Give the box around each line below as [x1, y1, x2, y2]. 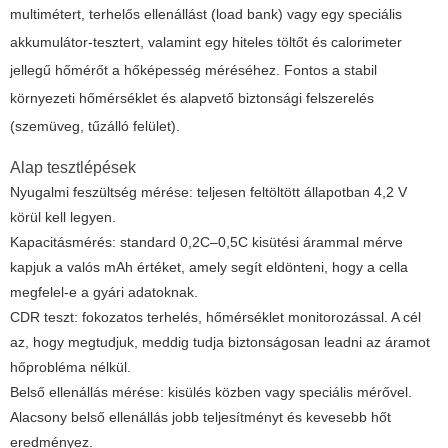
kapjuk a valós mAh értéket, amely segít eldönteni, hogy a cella [10, 259, 408, 276]
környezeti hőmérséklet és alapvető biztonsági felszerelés [10, 90, 374, 107]
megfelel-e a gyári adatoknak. [10, 284, 198, 301]
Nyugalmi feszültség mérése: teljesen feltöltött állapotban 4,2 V [10, 184, 407, 201]
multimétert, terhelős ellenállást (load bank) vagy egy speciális [10, 6, 402, 23]
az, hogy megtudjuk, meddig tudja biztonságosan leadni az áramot [10, 334, 430, 351]
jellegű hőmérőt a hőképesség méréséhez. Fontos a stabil [10, 62, 377, 79]
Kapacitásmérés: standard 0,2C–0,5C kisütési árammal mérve [10, 234, 403, 251]
